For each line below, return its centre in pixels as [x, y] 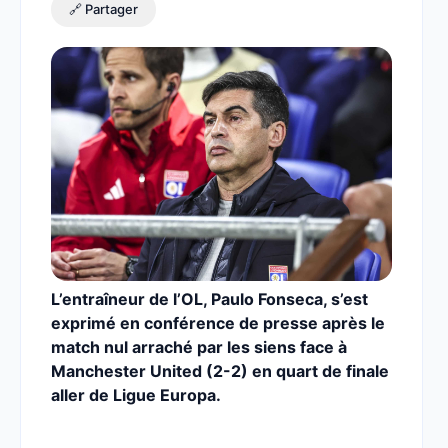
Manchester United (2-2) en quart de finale [220, 371]
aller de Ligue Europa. [136, 395]
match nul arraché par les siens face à [199, 347]
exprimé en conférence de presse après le [218, 323]
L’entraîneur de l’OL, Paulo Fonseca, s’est [209, 299]
